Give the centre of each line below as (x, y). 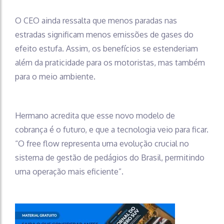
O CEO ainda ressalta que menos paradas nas (96, 20)
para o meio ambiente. (55, 76)
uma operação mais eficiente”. (69, 171)
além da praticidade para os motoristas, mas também (110, 62)
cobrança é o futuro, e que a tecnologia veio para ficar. (112, 129)
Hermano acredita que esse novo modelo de (95, 115)
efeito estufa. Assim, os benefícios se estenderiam (106, 48)
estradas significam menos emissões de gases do (104, 34)
